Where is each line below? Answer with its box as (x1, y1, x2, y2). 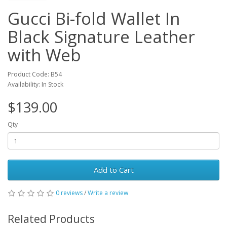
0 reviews (56, 188, 83, 197)
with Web (8, 44, 81, 66)
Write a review (88, 188, 128, 197)
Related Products (8, 212, 95, 226)
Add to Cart (93, 165, 134, 175)
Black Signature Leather (8, 25, 195, 48)
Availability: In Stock (8, 80, 63, 89)
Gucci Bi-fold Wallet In (8, 7, 180, 30)
